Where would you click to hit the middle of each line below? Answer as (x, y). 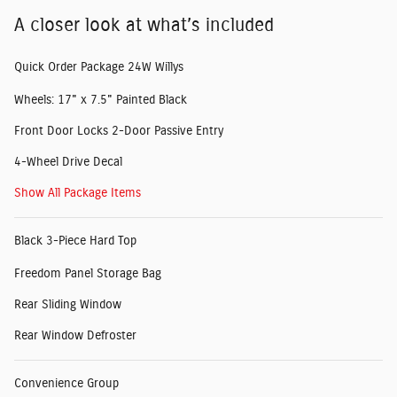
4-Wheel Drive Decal (68, 163)
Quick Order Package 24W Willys (99, 68)
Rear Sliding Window (68, 305)
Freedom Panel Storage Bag (88, 274)
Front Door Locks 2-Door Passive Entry (119, 132)
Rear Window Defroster (75, 336)
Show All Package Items (78, 194)
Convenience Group (66, 384)
